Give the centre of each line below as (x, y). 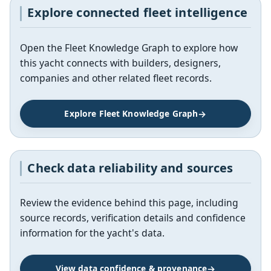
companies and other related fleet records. (116, 78)
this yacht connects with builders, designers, (120, 63)
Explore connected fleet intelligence (137, 13)
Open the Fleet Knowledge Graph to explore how (129, 48)
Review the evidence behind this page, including (129, 203)
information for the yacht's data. (92, 233)
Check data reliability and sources (130, 168)
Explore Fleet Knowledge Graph (131, 113)
